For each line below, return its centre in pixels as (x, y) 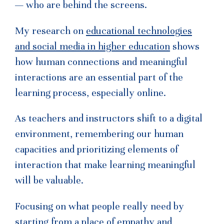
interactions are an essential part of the (99, 77)
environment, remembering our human (99, 134)
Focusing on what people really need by (99, 207)
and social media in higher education (92, 46)
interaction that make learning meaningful (105, 165)
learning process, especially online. (90, 93)
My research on (50, 31)
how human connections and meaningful (101, 62)
